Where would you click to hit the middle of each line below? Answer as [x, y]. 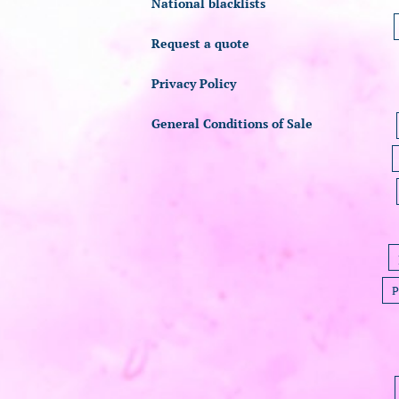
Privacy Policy [194, 83]
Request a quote [200, 43]
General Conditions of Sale [232, 123]
